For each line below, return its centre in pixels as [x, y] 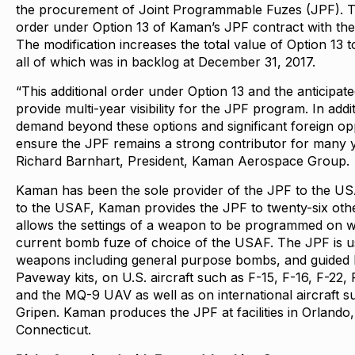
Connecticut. [53, 330]
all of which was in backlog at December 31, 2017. [166, 62]
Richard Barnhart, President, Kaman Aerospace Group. [183, 161]
